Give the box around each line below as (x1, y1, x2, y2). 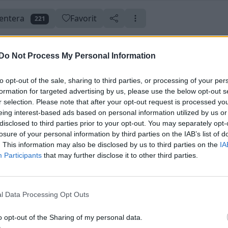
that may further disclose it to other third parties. (42, 151, 198, 159)
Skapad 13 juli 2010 (60, 85, 117, 95)
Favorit (70, 13, 97, 24)
